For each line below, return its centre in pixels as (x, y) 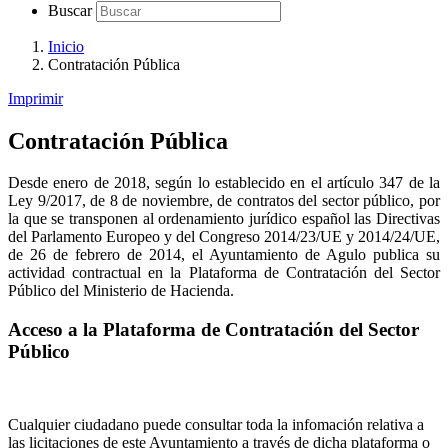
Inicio (66, 46)
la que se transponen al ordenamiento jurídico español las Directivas (224, 219)
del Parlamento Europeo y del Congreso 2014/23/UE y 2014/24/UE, (224, 237)
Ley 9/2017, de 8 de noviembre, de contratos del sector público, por (224, 201)
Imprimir (35, 98)
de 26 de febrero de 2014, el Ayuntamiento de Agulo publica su (224, 255)
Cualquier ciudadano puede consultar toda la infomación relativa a (216, 424)
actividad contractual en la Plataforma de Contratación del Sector (224, 273)
